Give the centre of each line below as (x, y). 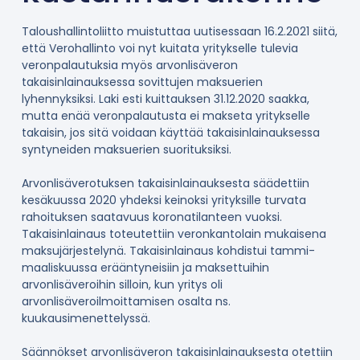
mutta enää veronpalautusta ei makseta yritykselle (166, 116)
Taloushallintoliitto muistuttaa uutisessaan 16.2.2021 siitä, (179, 32)
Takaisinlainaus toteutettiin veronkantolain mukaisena (174, 234)
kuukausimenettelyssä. (86, 319)
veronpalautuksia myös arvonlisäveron (129, 65)
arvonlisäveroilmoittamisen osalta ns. (126, 302)
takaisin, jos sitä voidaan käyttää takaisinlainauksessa (170, 133)
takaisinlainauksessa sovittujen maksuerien (142, 82)
